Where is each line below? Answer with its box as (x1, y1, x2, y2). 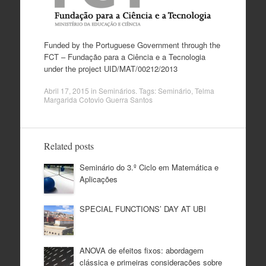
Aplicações (79, 173, 118, 185)
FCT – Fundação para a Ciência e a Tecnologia (43, 50, 205, 62)
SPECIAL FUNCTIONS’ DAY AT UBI (79, 203, 206, 214)
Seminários (98, 85, 135, 96)
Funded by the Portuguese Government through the (43, 39, 220, 50)
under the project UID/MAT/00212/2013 (43, 62, 178, 74)
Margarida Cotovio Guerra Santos (43, 94, 153, 104)
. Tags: (135, 85, 158, 96)
